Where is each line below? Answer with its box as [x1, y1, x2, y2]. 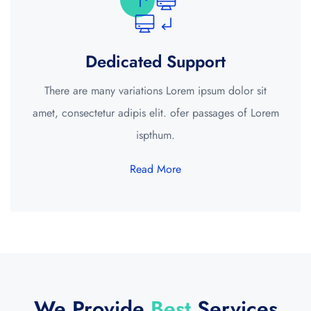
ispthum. [136, 127, 175, 144]
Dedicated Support [85, 49, 226, 74]
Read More [130, 160, 181, 177]
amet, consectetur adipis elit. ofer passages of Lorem [32, 105, 279, 121]
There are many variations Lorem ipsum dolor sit [44, 83, 267, 99]
